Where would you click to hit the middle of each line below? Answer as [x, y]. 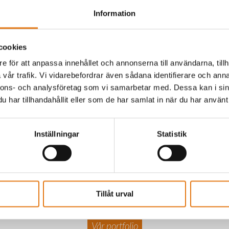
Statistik [172, 134]
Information [114, 13]
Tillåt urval [114, 194]
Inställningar [57, 134]
